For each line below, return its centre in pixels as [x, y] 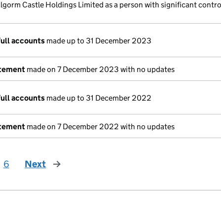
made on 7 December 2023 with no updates [100, 69]
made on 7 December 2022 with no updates [100, 127]
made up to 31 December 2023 [98, 41]
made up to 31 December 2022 [98, 98]
